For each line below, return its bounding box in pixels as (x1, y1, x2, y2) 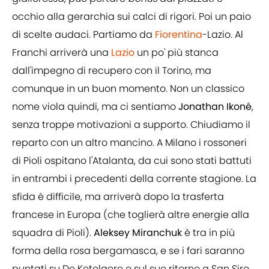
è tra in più (182, 226, 235, 240)
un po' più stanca (134, 46, 219, 60)
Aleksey (94, 226, 130, 240)
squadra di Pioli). (12, 226, 94, 240)
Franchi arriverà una (12, 46, 111, 60)
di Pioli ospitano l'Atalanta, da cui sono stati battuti (12, 154, 252, 168)
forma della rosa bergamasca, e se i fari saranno (12, 244, 244, 258)
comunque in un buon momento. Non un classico (12, 82, 244, 96)
